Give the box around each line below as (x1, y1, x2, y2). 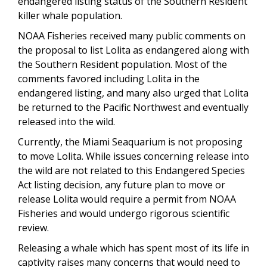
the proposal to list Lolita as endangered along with (18, 43, 249, 57)
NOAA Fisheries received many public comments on (18, 29, 246, 42)
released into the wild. (18, 114, 115, 128)
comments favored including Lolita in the (18, 72, 200, 85)
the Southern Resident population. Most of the (18, 57, 227, 71)
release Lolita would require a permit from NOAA (18, 192, 236, 206)
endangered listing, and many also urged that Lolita (18, 86, 249, 100)
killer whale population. (18, 8, 122, 22)
